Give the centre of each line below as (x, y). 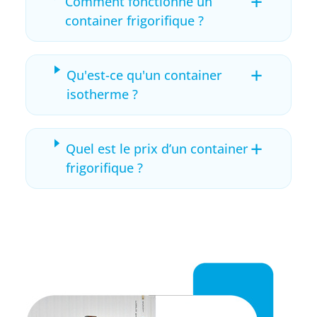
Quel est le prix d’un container (157, 148)
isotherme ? (102, 94)
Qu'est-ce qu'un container (144, 75)
